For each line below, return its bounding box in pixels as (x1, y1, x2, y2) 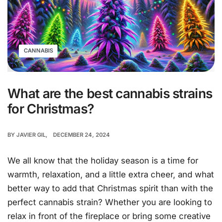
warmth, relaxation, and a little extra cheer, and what (7, 169, 214, 180)
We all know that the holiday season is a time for (7, 156, 198, 166)
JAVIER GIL (16, 131, 46, 139)
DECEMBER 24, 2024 (53, 131, 111, 139)
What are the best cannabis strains (7, 86, 213, 102)
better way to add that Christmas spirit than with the (7, 183, 213, 194)
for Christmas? (7, 101, 94, 117)
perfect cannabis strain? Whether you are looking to (7, 197, 212, 208)
